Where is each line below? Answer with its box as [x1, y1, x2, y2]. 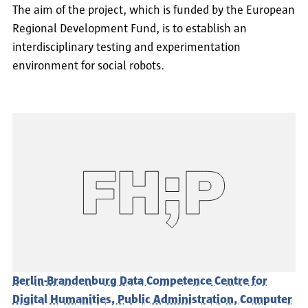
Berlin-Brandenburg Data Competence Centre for [12, 274, 267, 287]
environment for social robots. [12, 60, 164, 73]
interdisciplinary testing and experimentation [12, 41, 241, 54]
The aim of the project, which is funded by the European [12, 4, 295, 17]
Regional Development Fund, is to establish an [12, 23, 247, 36]
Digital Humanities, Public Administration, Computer [12, 293, 292, 306]
